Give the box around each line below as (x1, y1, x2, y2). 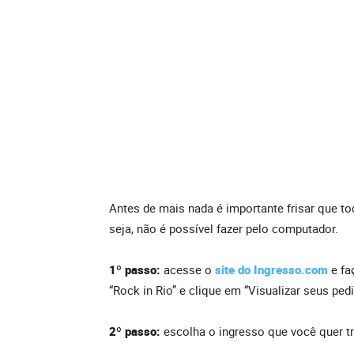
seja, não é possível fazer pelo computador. (109, 220, 338, 237)
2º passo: (109, 323, 164, 340)
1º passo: (109, 262, 164, 278)
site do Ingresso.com (215, 262, 328, 278)
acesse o (164, 262, 215, 278)
